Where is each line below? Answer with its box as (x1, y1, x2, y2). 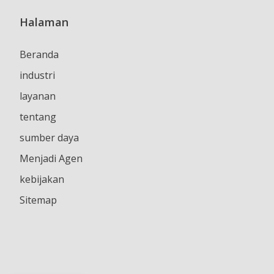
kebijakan (20, 172, 64, 187)
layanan (20, 89, 56, 103)
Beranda (20, 48, 59, 62)
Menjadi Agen (20, 152, 83, 166)
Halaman (20, 15, 68, 30)
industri (20, 68, 55, 83)
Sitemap (20, 193, 57, 207)
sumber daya (20, 131, 79, 145)
